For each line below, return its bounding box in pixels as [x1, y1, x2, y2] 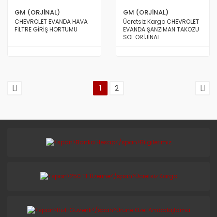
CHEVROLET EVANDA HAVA [15, 17, 88, 26]
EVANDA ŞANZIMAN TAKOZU [123, 25, 199, 33]
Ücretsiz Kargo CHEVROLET [123, 17, 199, 26]
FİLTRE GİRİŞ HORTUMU [15, 25, 77, 33]
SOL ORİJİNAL [123, 33, 160, 41]
